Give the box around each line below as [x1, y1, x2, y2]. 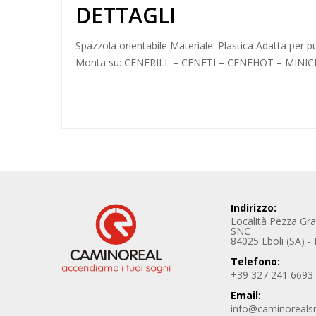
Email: [231, 288, 261, 303]
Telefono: [231, 255, 280, 269]
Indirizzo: [231, 201, 276, 215]
